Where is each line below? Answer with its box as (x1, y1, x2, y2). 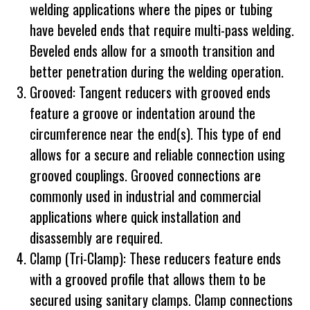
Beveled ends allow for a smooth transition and (30, 40, 275, 62)
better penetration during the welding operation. (30, 61, 284, 82)
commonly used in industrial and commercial (30, 185, 261, 207)
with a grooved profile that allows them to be (30, 268, 266, 290)
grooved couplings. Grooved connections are (30, 165, 261, 186)
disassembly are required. (30, 227, 163, 248)
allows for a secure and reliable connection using (30, 144, 285, 165)
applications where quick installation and (30, 206, 241, 228)
